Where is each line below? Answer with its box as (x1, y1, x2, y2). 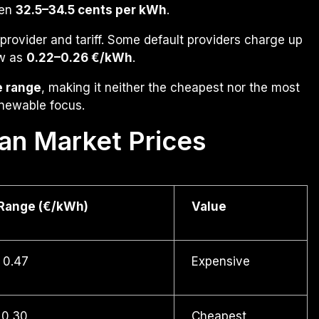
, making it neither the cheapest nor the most (41, 80, 300, 95)
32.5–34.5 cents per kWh (16, 3, 167, 18)
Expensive (191, 254, 250, 269)
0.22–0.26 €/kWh (26, 51, 132, 66)
